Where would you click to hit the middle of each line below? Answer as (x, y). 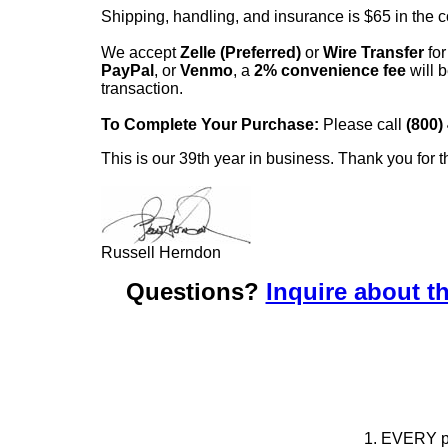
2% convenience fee (330, 70)
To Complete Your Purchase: (210, 124)
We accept (140, 52)
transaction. (142, 88)
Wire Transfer (373, 52)
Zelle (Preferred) (240, 52)
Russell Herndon (161, 252)
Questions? (195, 291)
